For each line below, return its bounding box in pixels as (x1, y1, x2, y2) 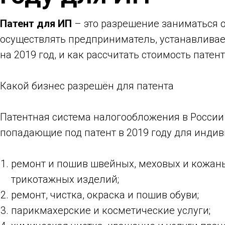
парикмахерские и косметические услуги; (11, 204, 210, 216)
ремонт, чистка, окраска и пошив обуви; (11, 189, 199, 201)
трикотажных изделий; (11, 173, 119, 185)
